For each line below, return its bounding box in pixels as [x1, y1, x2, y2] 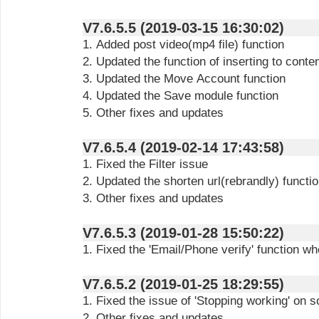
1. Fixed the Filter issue [83, 157, 208, 171]
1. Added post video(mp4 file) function [83, 38, 284, 51]
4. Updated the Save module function [83, 89, 278, 103]
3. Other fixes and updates [83, 192, 224, 205]
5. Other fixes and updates [83, 106, 224, 120]
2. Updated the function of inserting [83, 55, 272, 68]
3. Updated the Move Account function [83, 72, 286, 85]
